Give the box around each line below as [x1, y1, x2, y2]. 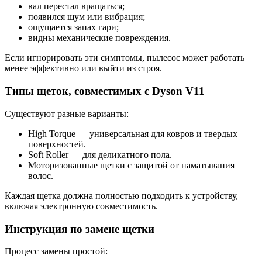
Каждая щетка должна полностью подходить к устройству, [5, 190, 238, 201]
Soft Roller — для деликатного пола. [28, 149, 172, 160]
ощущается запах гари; [28, 22, 119, 33]
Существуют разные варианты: [5, 108, 129, 119]
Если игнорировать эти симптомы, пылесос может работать [5, 53, 244, 63]
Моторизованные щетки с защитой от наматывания [28, 160, 235, 170]
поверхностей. [28, 139, 86, 149]
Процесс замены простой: [5, 246, 108, 257]
